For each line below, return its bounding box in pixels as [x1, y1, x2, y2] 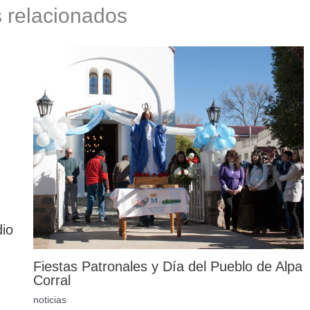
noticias [33, 293, 66, 305]
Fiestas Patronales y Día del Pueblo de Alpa [33, 258, 302, 274]
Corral [33, 272, 71, 288]
